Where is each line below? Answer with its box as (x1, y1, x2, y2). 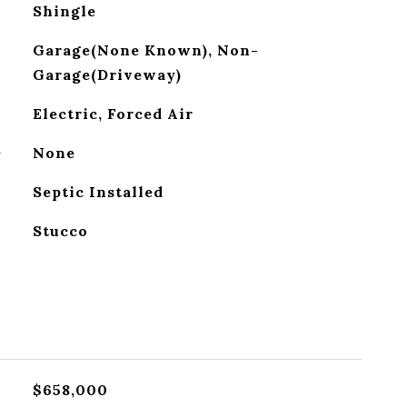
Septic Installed (32, 183, 164, 201)
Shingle (32, 2, 96, 20)
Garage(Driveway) (32, 65, 182, 84)
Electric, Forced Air (32, 104, 194, 123)
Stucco (32, 222, 88, 240)
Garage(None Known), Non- (32, 41, 259, 59)
